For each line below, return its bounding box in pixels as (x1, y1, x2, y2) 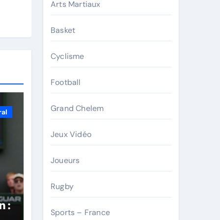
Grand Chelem (51, 103, 104, 113)
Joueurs (51, 155, 80, 165)
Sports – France (51, 207, 110, 218)
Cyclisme (51, 51, 84, 61)
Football (51, 77, 81, 87)
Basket (51, 25, 76, 35)
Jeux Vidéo (51, 129, 91, 139)
